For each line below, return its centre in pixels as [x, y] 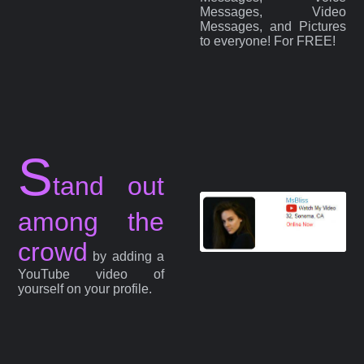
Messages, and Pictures [273, 26]
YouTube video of [91, 275]
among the [91, 222]
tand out [108, 186]
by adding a [126, 257]
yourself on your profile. [85, 289]
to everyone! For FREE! [268, 41]
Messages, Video [273, 11]
